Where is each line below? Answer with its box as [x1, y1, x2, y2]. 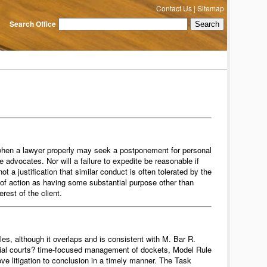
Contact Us [156, 3, 192, 13]
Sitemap [197, 3, 224, 13]
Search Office [9, 18, 56, 29]
